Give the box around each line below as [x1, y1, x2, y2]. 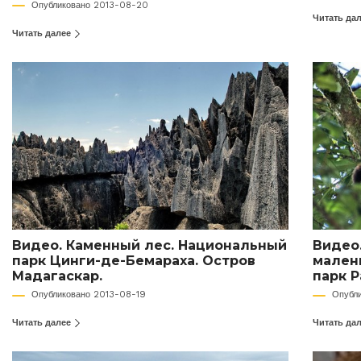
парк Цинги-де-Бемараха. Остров [12, 253, 255, 269]
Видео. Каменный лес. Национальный [12, 238, 287, 254]
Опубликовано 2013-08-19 [31, 289, 146, 301]
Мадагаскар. [12, 268, 102, 284]
